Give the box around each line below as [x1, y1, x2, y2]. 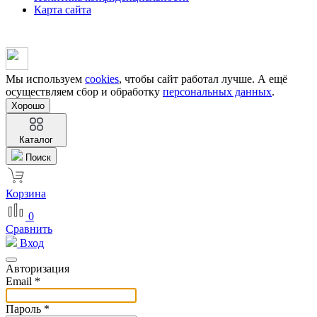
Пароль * [6, 302, 50, 315]
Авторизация [6, 262, 69, 275]
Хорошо [11, 100, 45, 111]
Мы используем [6, 72, 85, 85]
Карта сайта [34, 3, 91, 16]
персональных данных [163, 85, 272, 98]
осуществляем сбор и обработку [6, 85, 163, 98]
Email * [6, 275, 40, 287]
